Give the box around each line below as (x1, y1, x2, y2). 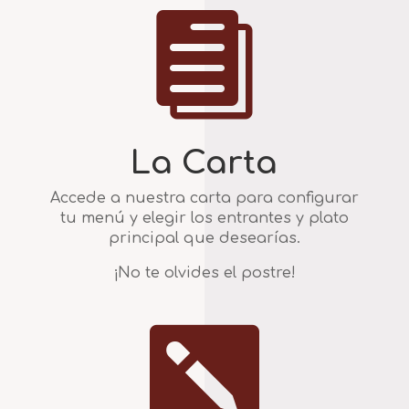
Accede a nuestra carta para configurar (49, 189, 359, 206)
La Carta (131, 144, 278, 181)
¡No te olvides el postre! (112, 264, 296, 281)
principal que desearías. (108, 229, 300, 246)
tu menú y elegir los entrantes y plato (59, 209, 349, 226)
